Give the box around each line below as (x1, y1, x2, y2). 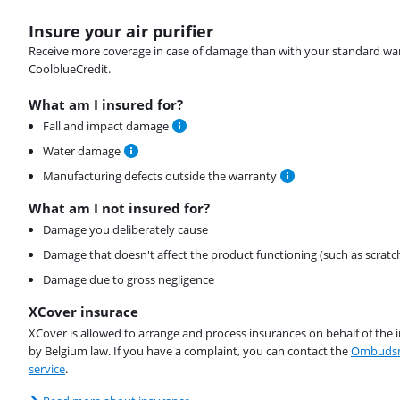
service (29, 361, 65, 378)
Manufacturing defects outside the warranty (43, 168, 277, 185)
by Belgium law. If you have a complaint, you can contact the (29, 343, 351, 360)
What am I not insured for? (29, 199, 210, 218)
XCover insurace (29, 303, 138, 321)
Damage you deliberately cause (43, 221, 208, 238)
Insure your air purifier (29, 21, 213, 43)
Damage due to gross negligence (43, 271, 214, 288)
